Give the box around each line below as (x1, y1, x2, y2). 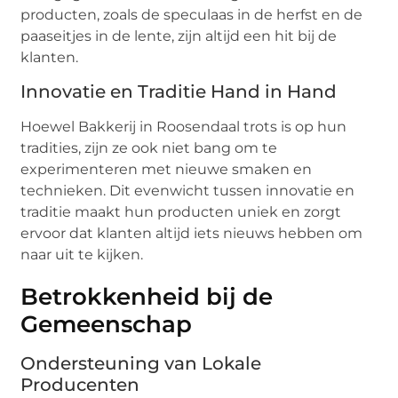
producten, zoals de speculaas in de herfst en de (20, 5, 363, 23)
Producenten (20, 374, 140, 396)
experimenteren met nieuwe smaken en (20, 161, 313, 179)
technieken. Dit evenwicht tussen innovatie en (20, 182, 355, 200)
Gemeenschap (20, 310, 193, 339)
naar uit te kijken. (20, 246, 144, 264)
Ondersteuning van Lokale (20, 353, 262, 375)
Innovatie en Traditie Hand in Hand (20, 81, 338, 103)
